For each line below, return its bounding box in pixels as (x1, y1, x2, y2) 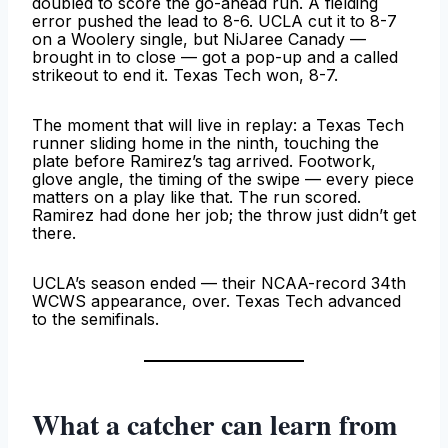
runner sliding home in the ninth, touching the (32, 133, 379, 154)
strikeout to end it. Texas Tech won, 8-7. (32, 65, 338, 86)
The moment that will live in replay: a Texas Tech (32, 115, 404, 136)
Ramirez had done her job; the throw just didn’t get (32, 205, 416, 226)
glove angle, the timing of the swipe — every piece (32, 169, 414, 190)
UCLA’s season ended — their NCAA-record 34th (32, 273, 406, 294)
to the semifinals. (32, 309, 159, 330)
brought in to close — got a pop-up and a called (32, 47, 398, 68)
